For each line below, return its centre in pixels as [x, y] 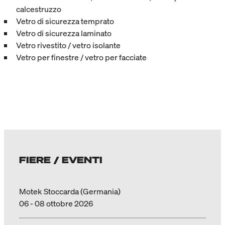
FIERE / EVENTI [61, 159]
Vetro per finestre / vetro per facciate [81, 57]
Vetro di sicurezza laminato [64, 33]
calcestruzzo [39, 9]
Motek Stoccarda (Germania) [70, 191]
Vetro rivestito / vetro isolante [68, 45]
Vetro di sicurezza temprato [65, 21]
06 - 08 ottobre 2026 [56, 203]
